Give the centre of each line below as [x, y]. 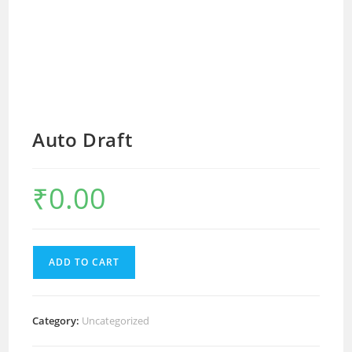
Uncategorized [116, 320]
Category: [57, 320]
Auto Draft [82, 139]
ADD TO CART [84, 262]
